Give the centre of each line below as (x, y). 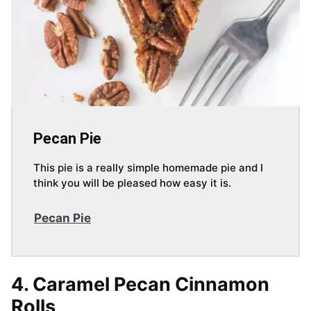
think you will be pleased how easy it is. (132, 183)
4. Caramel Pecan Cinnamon (140, 285)
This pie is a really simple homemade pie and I (148, 168)
